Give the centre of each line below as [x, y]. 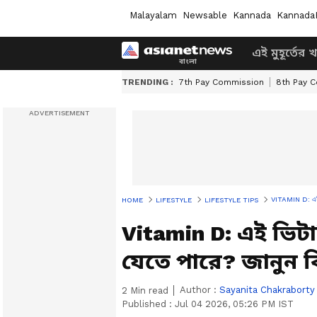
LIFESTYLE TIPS [231, 200]
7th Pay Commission [221, 82]
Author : [200, 290]
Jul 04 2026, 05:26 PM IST [234, 304]
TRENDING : [148, 82]
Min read [148, 290]
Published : [148, 304]
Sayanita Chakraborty [267, 290]
